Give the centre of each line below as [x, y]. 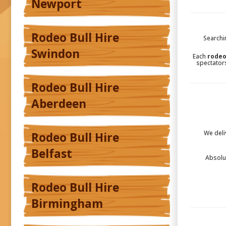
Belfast [52, 154]
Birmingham [67, 204]
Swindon [55, 54]
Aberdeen [59, 104]
